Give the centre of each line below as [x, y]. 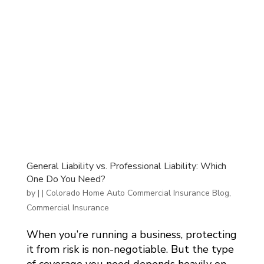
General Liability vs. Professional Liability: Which [126, 166]
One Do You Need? [66, 179]
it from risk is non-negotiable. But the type [130, 249]
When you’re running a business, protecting [131, 234]
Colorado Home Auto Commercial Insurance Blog [137, 193]
